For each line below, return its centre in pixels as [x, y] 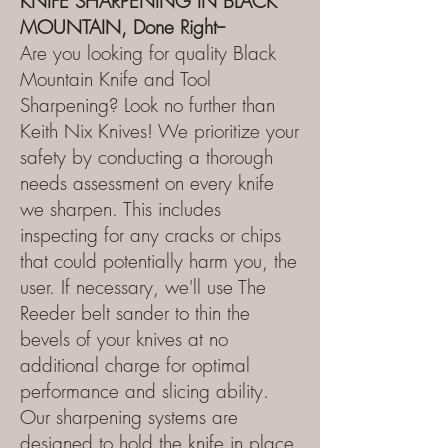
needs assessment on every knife [147, 183]
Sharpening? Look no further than [147, 105]
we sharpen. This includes [120, 209]
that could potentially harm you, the [158, 261]
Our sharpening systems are [129, 417]
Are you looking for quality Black [148, 53]
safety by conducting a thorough [146, 157]
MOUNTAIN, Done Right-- [122, 27]
